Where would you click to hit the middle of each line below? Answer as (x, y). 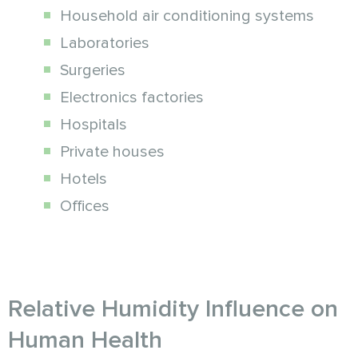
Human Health (85, 340)
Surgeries (93, 70)
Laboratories (105, 43)
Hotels (84, 179)
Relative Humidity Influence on (173, 308)
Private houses (112, 151)
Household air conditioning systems (187, 16)
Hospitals (93, 124)
